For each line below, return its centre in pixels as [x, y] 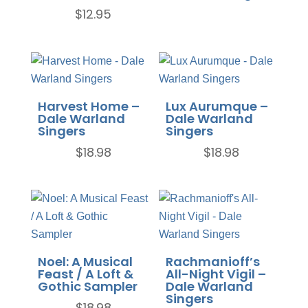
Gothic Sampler [87, 286]
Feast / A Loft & [85, 274]
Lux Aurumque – [217, 106]
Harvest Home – [88, 106]
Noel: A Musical [85, 261]
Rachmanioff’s [213, 261]
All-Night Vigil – [216, 274]
